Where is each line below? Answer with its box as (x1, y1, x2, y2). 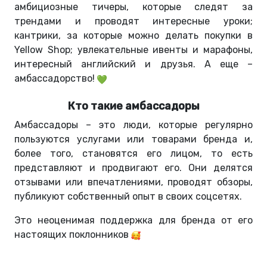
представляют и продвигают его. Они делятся (14, 162, 253, 174)
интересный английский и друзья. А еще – (14, 58, 253, 70)
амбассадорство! (14, 73, 95, 85)
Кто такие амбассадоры (67, 100, 200, 113)
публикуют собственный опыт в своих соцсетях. (14, 191, 242, 203)
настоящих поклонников (14, 229, 129, 241)
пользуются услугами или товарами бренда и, (14, 133, 253, 145)
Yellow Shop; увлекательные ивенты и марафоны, (14, 44, 253, 56)
